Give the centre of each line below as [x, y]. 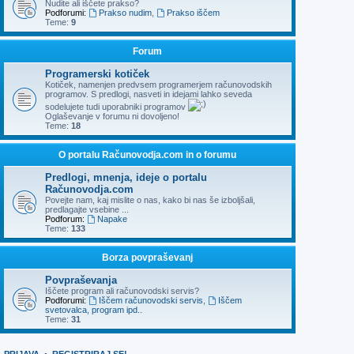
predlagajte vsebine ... [87, 209]
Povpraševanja [81, 280]
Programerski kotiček [97, 73]
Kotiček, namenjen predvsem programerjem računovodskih [158, 84]
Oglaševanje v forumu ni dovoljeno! [112, 116]
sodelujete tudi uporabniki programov [117, 106]
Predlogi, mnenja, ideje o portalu [126, 177]
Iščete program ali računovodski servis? [122, 290]
